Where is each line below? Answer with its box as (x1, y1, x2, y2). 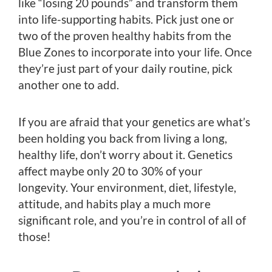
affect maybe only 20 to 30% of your (18, 164, 203, 178)
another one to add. (18, 78, 119, 92)
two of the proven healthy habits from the (18, 29, 231, 43)
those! (18, 229, 51, 244)
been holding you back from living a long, (18, 131, 227, 146)
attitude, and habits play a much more (18, 197, 211, 211)
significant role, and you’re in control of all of (18, 213, 246, 228)
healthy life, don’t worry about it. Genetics (18, 148, 233, 162)
